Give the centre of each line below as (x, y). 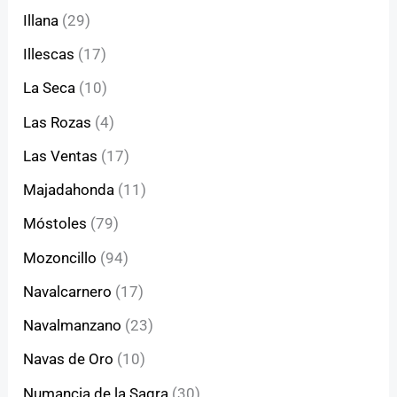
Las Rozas (58, 122)
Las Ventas (61, 156)
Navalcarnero (68, 291)
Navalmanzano (73, 326)
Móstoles (55, 224)
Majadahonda (69, 190)
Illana (41, 20)
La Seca (50, 88)
